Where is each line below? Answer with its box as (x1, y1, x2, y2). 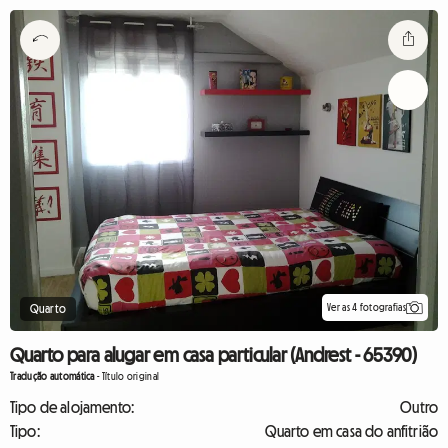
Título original (101, 371, 160, 382)
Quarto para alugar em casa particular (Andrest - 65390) (10, 345, 417, 365)
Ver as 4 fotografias (327, 301, 406, 313)
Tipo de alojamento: (10, 399, 135, 415)
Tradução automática (10, 371, 95, 382)
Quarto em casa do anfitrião (264, 423, 438, 439)
